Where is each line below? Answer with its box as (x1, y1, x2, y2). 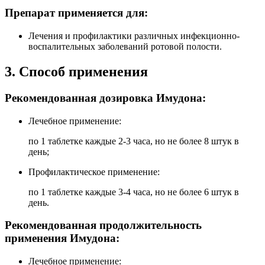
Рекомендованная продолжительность (5, 219, 202, 232)
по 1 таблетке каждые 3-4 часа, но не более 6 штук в (28, 186, 239, 197)
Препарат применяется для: (5, 7, 148, 20)
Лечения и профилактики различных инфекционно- (28, 31, 240, 41)
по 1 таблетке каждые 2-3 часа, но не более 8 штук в (28, 135, 239, 146)
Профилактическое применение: (28, 166, 160, 177)
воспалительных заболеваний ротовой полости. (28, 41, 222, 52)
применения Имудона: (5, 232, 119, 245)
